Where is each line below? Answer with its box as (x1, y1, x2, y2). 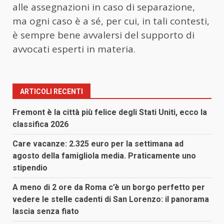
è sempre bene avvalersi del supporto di (12, 28, 194, 41)
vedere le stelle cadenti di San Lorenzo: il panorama (12, 194, 209, 204)
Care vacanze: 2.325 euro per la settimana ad (12, 138, 183, 148)
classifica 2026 (12, 119, 68, 129)
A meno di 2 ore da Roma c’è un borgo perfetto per (12, 182, 205, 192)
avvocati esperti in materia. (12, 42, 135, 55)
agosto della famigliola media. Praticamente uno (12, 150, 196, 160)
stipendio (12, 162, 47, 172)
